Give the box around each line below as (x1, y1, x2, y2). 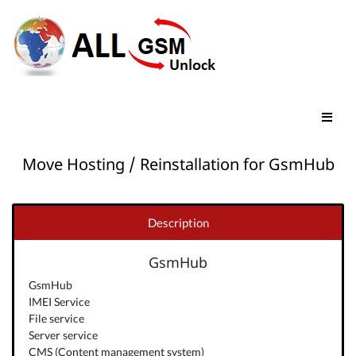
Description (147, 215, 209, 230)
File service (28, 311, 84, 325)
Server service (28, 327, 98, 342)
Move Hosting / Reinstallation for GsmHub (21, 153, 335, 175)
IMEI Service (28, 294, 90, 308)
